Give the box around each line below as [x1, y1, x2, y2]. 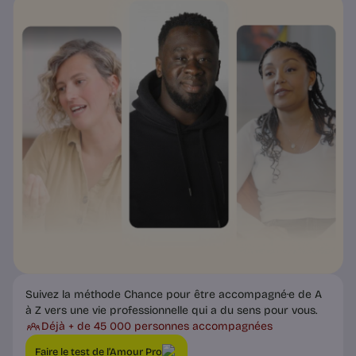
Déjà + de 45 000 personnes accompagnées [41, 319, 273, 333]
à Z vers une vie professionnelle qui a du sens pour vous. [25, 303, 317, 317]
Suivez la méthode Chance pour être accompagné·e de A [25, 287, 322, 301]
